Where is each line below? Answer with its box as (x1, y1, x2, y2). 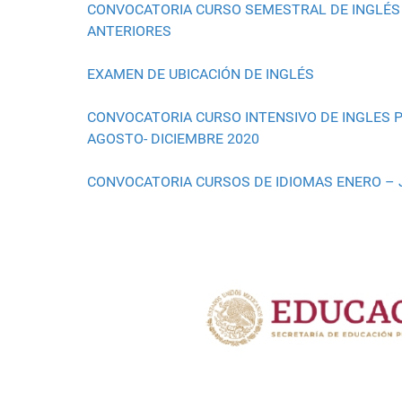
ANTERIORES (87, 22, 171, 40)
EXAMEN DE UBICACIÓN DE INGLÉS (87, 66, 314, 83)
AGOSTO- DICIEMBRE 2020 (87, 130, 259, 148)
